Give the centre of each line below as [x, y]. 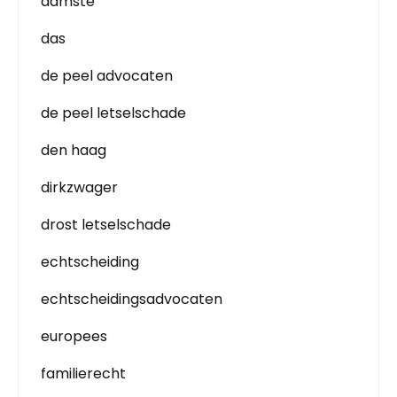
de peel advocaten [107, 76]
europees [74, 336]
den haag [74, 150]
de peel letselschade [113, 113]
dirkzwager [79, 187]
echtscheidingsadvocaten [132, 299]
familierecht [83, 374]
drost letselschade [106, 225]
